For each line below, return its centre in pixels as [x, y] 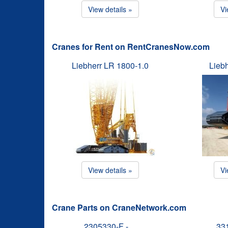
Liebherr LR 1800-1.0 [110, 65]
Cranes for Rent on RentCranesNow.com [131, 47]
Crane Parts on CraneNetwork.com [119, 207]
